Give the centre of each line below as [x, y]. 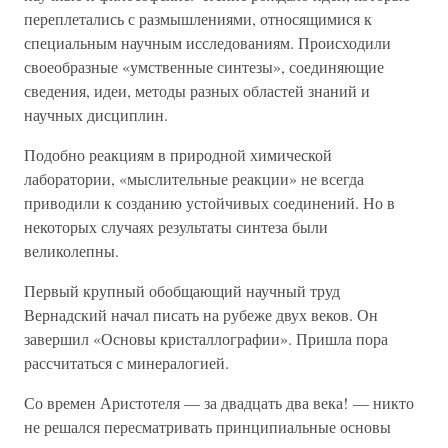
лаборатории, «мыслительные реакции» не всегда [194, 178]
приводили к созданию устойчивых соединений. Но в [209, 202]
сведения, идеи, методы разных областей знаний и [197, 90]
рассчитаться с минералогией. [126, 362]
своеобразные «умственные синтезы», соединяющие [204, 66]
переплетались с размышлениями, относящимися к [198, 18]
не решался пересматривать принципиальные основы [207, 426]
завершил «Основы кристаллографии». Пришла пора [206, 338]
